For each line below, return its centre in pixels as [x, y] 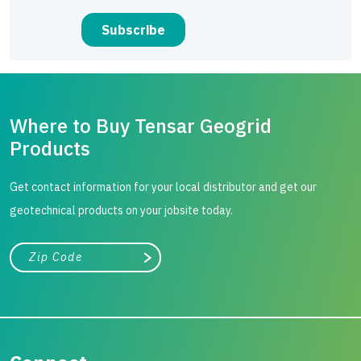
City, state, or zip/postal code [75, 250]
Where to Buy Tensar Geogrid [141, 125]
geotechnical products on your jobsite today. [121, 210]
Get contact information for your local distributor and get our [163, 187]
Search [168, 261]
